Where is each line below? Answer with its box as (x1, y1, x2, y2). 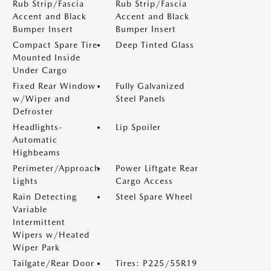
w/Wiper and (13, 94, 70, 103)
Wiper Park (13, 243, 60, 252)
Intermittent (13, 217, 65, 227)
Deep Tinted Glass (116, 40, 194, 50)
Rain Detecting (13, 192, 77, 201)
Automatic (13, 135, 57, 145)
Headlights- (13, 122, 63, 132)
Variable (13, 204, 47, 214)
